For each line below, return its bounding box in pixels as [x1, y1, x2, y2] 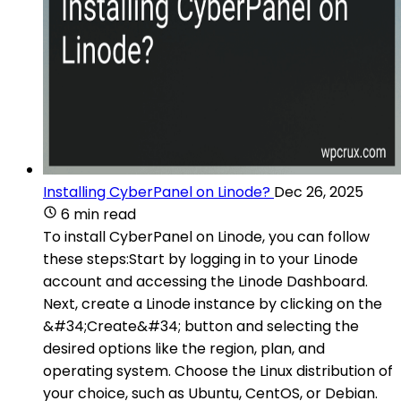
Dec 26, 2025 [274, 181, 363, 202]
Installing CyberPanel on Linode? [43, 181, 270, 202]
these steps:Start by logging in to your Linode [43, 248, 358, 269]
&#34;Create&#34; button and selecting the [43, 315, 359, 337]
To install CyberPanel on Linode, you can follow [43, 226, 370, 247]
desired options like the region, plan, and [43, 337, 325, 359]
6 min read [61, 203, 136, 225]
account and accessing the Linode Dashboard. [43, 270, 368, 292]
